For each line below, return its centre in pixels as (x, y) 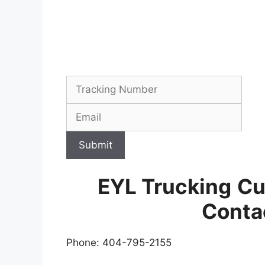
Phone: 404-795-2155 (119, 243)
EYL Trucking (164, 187)
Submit (96, 145)
